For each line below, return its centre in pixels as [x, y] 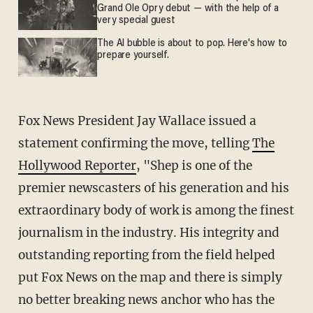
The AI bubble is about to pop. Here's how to [192, 43]
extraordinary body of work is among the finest [156, 210]
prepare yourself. [133, 55]
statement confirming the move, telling [135, 143]
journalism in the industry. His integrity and [148, 232]
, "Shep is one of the [194, 165]
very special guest [136, 20]
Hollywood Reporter [77, 165]
